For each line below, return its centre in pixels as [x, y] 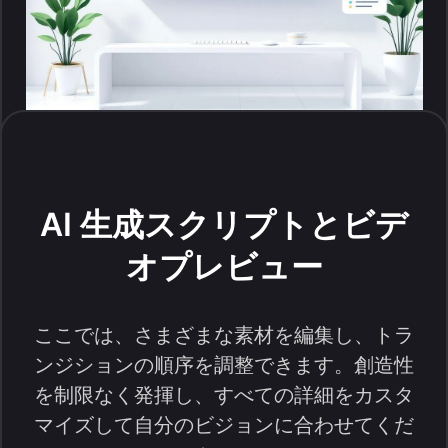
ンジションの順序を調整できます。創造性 [224, 364]
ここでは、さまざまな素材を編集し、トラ [224, 334]
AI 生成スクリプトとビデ [224, 224]
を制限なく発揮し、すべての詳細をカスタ [224, 394]
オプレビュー [224, 266]
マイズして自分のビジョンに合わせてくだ [224, 424]
